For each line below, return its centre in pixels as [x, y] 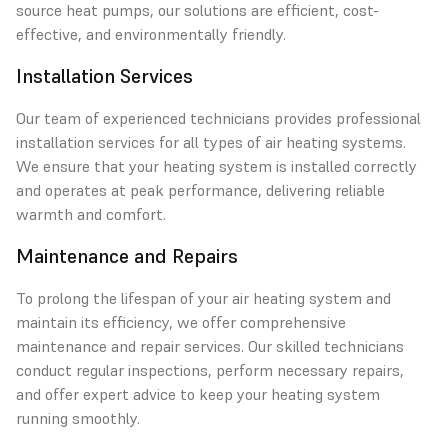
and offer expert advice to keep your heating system [198, 394]
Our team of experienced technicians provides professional [218, 118]
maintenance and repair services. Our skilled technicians [210, 346]
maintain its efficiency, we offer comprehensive [181, 322]
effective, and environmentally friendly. [151, 34]
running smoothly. [78, 418]
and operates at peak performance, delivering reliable [200, 190]
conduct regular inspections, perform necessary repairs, [210, 370]
